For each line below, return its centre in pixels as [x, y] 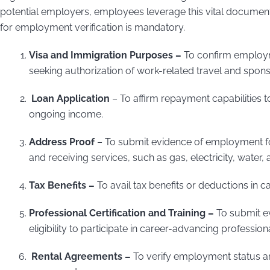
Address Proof [62, 142]
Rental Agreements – [80, 256]
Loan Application [69, 98]
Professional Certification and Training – [123, 213]
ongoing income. [66, 114]
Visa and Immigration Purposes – [106, 55]
